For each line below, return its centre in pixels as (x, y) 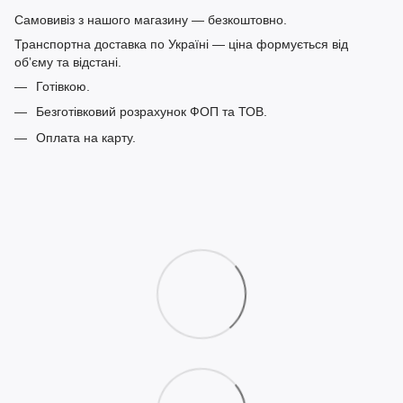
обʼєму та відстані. (68, 62)
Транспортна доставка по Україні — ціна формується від (181, 44)
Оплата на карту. (86, 137)
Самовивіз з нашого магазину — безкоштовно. (151, 20)
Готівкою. (63, 86)
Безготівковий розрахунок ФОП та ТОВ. (152, 112)
